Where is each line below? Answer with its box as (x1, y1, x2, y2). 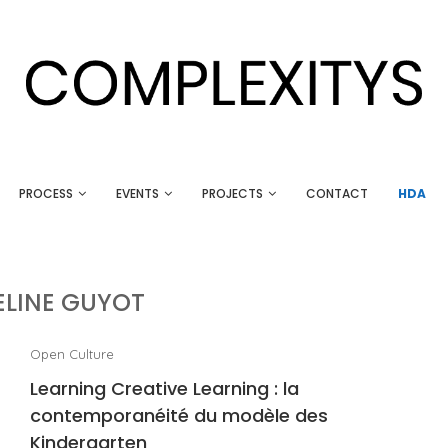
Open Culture (29, 346, 114, 362)
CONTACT (306, 185, 368, 202)
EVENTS (116, 185, 159, 202)
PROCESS (19, 185, 73, 202)
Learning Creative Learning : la (29, 376, 299, 401)
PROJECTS (202, 185, 263, 202)
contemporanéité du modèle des (29, 403, 328, 428)
